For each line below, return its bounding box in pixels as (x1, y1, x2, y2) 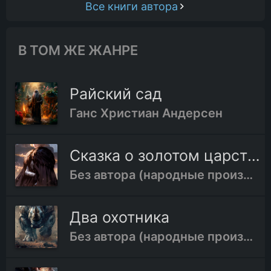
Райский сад (70, 85, 162, 103)
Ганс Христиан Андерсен (70, 106, 223, 121)
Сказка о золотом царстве (247, 146, 260, 165)
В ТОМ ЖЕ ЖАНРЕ (18, 42, 138, 59)
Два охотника (70, 208, 169, 227)
